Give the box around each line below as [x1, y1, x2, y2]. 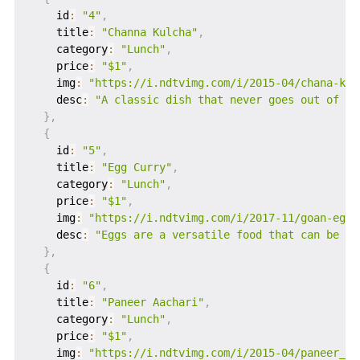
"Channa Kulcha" [100, 26, 198, 39]
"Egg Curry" [100, 161, 172, 174]
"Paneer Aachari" [100, 296, 204, 309]
